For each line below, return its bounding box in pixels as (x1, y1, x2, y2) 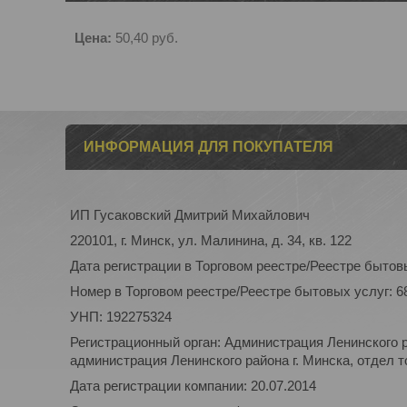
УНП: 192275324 (70, 309, 172, 324)
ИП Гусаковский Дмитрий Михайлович (70, 207, 310, 223)
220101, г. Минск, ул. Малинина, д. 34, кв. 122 (70, 233, 352, 248)
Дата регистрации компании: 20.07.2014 (70, 378, 316, 393)
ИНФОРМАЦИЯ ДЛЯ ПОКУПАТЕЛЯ (84, 139, 333, 154)
